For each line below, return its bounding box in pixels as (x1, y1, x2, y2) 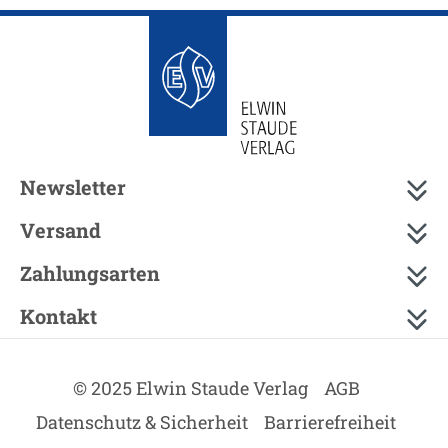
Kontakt (20, 303, 97, 329)
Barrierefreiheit (264, 410, 396, 434)
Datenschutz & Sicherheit (36, 410, 248, 434)
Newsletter (20, 174, 126, 200)
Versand (20, 217, 101, 243)
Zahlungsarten (20, 260, 160, 286)
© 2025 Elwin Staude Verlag (72, 376, 308, 400)
